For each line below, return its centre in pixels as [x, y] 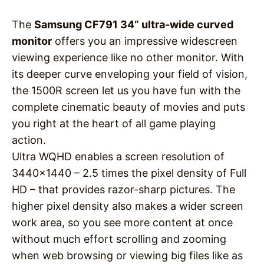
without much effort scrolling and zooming [119, 239]
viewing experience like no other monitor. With [128, 58]
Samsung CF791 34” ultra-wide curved [134, 25]
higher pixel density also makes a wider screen [128, 206]
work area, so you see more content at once [122, 223]
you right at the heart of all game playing [114, 124]
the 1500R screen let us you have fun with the [126, 91]
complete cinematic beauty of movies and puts [128, 107]
